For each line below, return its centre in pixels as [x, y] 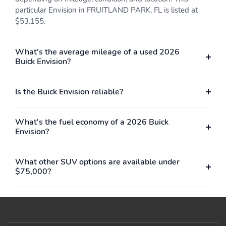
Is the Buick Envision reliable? [69, 92]
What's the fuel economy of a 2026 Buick [92, 122]
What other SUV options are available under [97, 162]
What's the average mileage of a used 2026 [97, 52]
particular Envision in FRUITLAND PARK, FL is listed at [106, 10]
